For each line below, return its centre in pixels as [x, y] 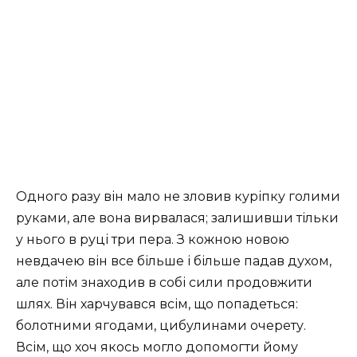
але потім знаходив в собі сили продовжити [164, 282]
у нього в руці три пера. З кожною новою [153, 239]
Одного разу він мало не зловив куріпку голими [178, 196]
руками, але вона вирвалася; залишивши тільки [177, 218]
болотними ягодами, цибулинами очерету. [161, 325]
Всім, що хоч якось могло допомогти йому [157, 347]
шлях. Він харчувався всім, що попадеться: [157, 304]
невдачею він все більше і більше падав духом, [174, 261]
